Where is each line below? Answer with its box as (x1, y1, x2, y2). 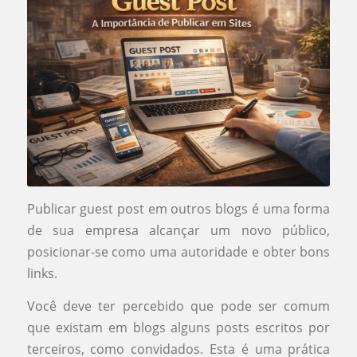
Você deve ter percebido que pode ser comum (26, 296, 331, 315)
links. (26, 264, 57, 282)
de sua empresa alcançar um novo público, (26, 221, 331, 239)
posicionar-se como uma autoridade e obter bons (26, 242, 331, 261)
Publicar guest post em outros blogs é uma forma (26, 199, 331, 218)
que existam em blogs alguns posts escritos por (26, 318, 331, 336)
